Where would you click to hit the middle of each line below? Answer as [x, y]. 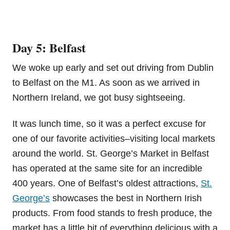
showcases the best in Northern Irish [126, 198]
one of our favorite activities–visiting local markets [114, 138]
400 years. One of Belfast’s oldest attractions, [107, 183]
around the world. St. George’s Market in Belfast [111, 153]
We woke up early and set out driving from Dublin [113, 68]
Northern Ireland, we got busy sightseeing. [99, 97]
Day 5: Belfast [49, 47]
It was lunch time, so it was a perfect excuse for [109, 123]
